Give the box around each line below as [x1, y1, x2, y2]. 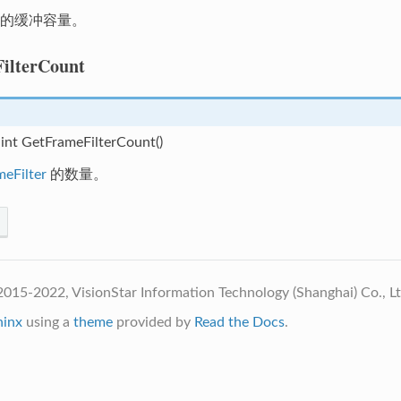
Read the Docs [193, 314, 285, 329]
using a [21, 314, 73, 329]
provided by [112, 314, 194, 329]
